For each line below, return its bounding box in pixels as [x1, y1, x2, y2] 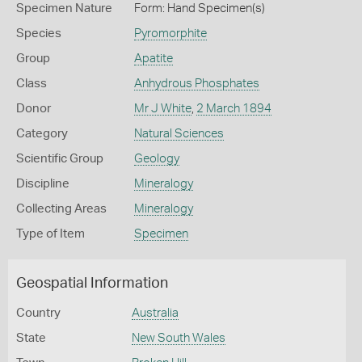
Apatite [133, 53, 173, 65]
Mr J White [133, 103, 192, 115]
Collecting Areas [16, 203, 107, 215]
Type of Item [16, 228, 85, 240]
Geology [133, 153, 179, 165]
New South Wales [131, 332, 225, 344]
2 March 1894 [196, 103, 271, 115]
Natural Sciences [133, 128, 224, 140]
